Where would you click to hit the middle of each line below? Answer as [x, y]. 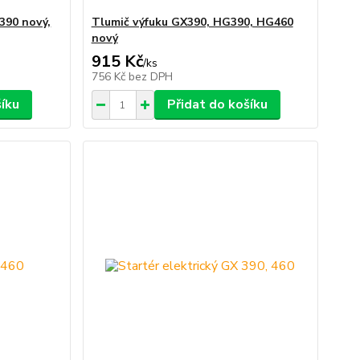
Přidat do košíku [217, 104]
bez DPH [150, 77]
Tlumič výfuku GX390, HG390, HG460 [192, 22]
